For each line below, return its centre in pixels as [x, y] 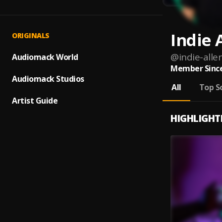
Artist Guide [35, 101]
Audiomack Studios [48, 79]
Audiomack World [45, 57]
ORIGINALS [31, 35]
